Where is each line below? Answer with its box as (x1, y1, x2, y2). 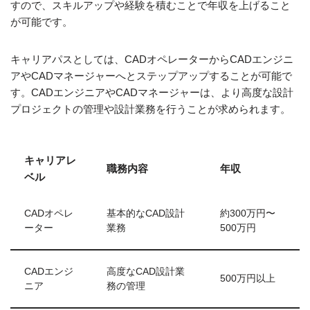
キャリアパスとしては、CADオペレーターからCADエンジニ (10, 53, 293, 65)
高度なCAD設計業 (107, 266, 185, 277)
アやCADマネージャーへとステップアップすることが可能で (10, 70, 292, 82)
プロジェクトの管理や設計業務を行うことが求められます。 (10, 103, 291, 115)
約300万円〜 (220, 208, 275, 219)
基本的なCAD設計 (107, 208, 185, 219)
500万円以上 (220, 273, 275, 284)
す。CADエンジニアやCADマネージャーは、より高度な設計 (10, 86, 293, 98)
